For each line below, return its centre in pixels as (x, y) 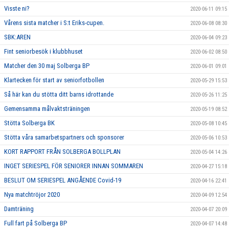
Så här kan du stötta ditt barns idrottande (59, 94)
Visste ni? (17, 8)
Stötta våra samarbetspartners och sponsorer (64, 137)
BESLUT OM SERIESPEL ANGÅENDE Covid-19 (63, 180)
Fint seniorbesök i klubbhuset (43, 51)
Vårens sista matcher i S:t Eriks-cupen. (54, 22)
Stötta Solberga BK (29, 123)
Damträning (19, 209)
